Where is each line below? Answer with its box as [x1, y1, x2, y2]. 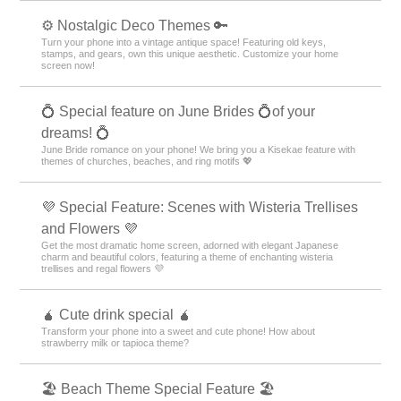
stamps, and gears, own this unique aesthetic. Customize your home [41, 48, 339, 59]
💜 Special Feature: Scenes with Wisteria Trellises [41, 200, 359, 215]
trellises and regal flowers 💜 [41, 263, 165, 274]
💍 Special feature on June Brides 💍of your [41, 104, 316, 119]
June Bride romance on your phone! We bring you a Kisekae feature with [41, 144, 356, 155]
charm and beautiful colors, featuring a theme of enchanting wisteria [41, 252, 334, 262]
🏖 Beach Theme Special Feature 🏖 [41, 381, 276, 397]
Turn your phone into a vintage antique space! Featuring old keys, [41, 37, 327, 47]
